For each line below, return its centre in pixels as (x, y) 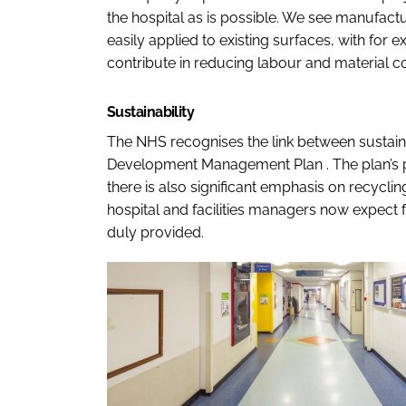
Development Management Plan (215, 164)
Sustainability (151, 111)
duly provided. (155, 232)
